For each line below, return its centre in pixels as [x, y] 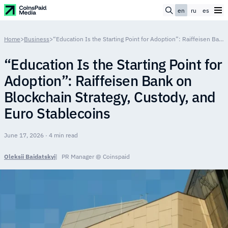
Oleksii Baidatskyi [30, 156]
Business [37, 39]
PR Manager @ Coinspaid [96, 156]
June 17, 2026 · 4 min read [41, 135]
